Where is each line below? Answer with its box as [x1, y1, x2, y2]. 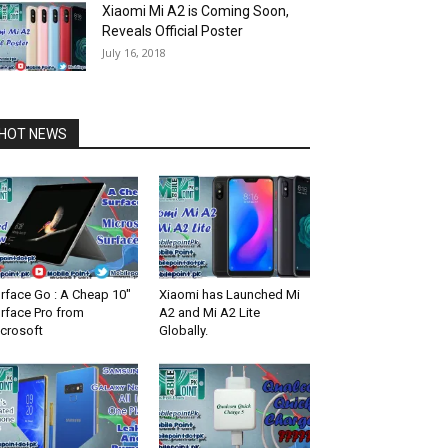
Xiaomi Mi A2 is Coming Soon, [102, 3, 289, 19]
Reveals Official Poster [102, 23, 243, 39]
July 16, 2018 [102, 45, 166, 60]
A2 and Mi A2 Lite [158, 305, 260, 321]
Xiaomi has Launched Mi [158, 287, 300, 303]
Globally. [158, 323, 208, 339]
